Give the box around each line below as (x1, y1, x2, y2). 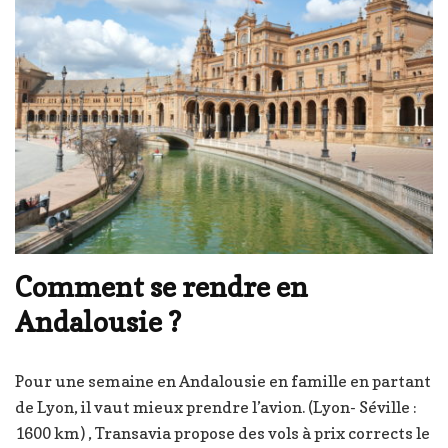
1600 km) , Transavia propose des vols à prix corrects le (15, 423, 430, 444)
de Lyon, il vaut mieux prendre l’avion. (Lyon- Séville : (15, 397, 417, 418)
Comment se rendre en (15, 270, 308, 305)
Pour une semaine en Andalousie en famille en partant (15, 371, 431, 392)
